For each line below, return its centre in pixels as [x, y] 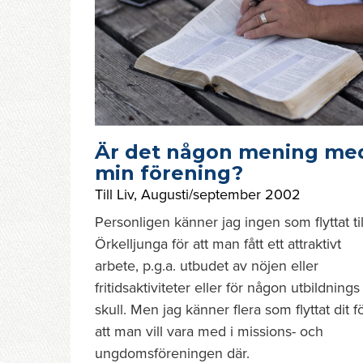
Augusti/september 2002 [221, 194]
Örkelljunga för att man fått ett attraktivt [218, 244]
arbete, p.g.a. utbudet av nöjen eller [207, 266]
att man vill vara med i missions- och [209, 331]
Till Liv [114, 194]
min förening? [169, 173]
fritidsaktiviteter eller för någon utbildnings [227, 288]
